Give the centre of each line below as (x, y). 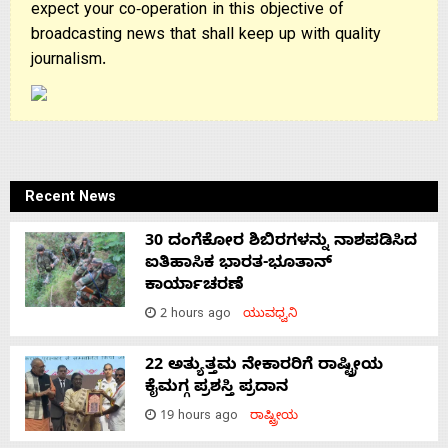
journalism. (68, 61)
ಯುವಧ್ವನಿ (270, 315)
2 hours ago (199, 315)
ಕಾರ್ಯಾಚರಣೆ (194, 286)
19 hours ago (203, 417)
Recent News (70, 198)
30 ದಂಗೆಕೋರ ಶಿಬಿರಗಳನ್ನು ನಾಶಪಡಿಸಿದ (281, 242)
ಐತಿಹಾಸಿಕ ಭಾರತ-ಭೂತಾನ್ (238, 264)
